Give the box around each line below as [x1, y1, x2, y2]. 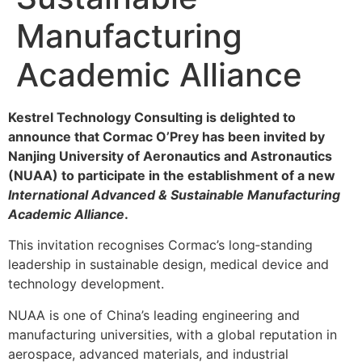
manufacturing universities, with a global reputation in [8, 326, 337, 343]
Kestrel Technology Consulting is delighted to [8, 109, 296, 125]
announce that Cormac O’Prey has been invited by [8, 128, 325, 145]
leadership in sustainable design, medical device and [8, 256, 329, 273]
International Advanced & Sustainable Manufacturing [8, 187, 340, 203]
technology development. [8, 276, 164, 293]
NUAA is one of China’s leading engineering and [8, 306, 300, 323]
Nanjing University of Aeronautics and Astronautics [8, 148, 332, 164]
